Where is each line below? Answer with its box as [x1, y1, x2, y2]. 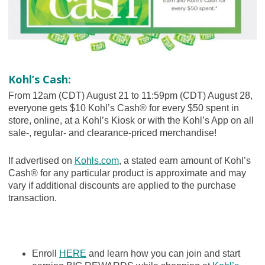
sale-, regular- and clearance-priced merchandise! [8, 127, 216, 138]
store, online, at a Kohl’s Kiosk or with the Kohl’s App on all [8, 115, 254, 125]
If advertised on [8, 155, 75, 166]
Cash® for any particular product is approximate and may [8, 167, 246, 178]
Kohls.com [74, 155, 119, 166]
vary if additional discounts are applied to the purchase [8, 180, 236, 190]
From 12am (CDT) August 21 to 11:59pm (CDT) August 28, [8, 90, 253, 101]
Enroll [31, 248, 59, 258]
